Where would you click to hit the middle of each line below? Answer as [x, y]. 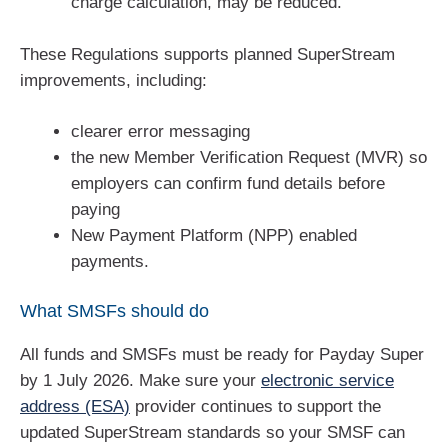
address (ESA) [75, 406]
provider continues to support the [255, 406]
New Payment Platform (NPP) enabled [214, 236]
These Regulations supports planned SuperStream [207, 54]
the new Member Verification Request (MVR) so [249, 158]
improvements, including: [113, 80]
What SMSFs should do [114, 310]
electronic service [327, 380]
